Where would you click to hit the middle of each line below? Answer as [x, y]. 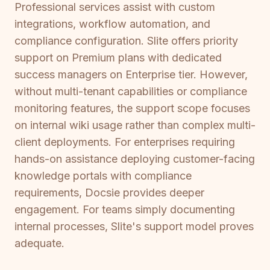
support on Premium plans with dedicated [118, 58]
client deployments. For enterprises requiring [125, 142]
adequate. [39, 243]
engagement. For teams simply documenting [125, 210]
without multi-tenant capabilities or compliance [131, 92]
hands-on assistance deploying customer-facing [135, 159]
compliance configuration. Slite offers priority [126, 41]
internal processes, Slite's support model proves [134, 227]
